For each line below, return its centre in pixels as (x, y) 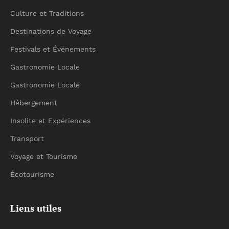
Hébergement (34, 103)
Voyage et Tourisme (44, 156)
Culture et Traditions (47, 13)
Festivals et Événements (53, 49)
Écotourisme (32, 174)
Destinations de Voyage (51, 31)
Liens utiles (36, 208)
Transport (27, 139)
